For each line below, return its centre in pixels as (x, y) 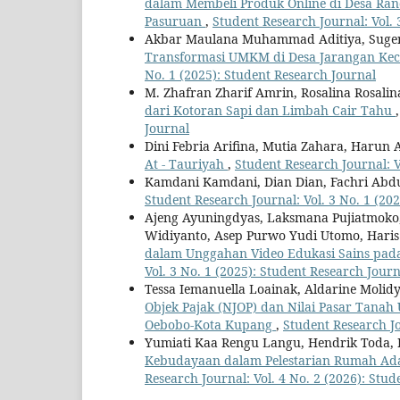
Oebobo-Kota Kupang (210, 325)
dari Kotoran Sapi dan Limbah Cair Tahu (270, 111)
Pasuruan (175, 21)
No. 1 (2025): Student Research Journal (260, 75)
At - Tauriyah (186, 164)
